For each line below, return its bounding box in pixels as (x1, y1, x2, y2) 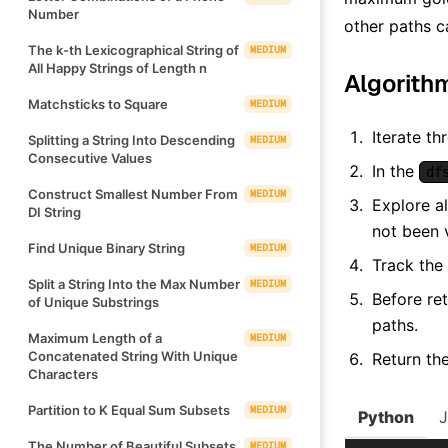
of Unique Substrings (28, 293, 159, 310)
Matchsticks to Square (28, 95, 168, 112)
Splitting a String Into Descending (28, 131, 235, 148)
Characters (28, 365, 98, 382)
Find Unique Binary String (28, 239, 185, 256)
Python (357, 406, 414, 427)
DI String (28, 203, 81, 220)
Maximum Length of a (28, 329, 162, 346)
